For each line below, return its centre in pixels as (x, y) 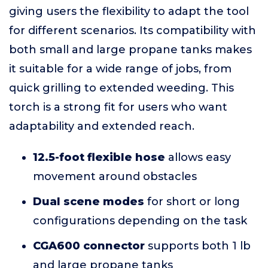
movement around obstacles (115, 176)
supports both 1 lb (198, 246)
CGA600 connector (89, 246)
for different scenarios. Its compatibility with (133, 31)
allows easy (198, 157)
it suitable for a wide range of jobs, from (120, 69)
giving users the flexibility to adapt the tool (129, 11)
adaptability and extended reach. (102, 126)
